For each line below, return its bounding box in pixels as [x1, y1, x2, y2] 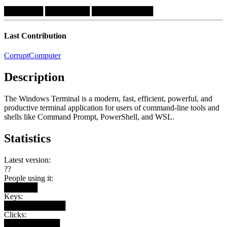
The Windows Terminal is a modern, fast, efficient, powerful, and [4, 94, 212, 103]
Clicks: [4, 210, 26, 219]
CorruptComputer [4, 51, 61, 60]
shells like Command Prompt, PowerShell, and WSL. [4, 112, 174, 121]
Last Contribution [4, 31, 66, 40]
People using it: [4, 173, 53, 182]
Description [4, 70, 64, 84]
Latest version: [4, 155, 51, 164]
